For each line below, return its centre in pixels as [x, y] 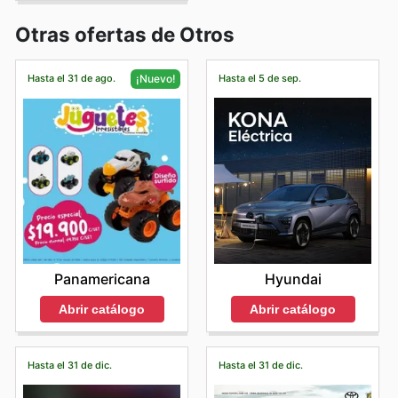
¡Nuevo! [155, 78]
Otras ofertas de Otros [125, 34]
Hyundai [293, 279]
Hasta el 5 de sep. [259, 78]
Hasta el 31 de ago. [71, 78]
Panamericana [102, 279]
